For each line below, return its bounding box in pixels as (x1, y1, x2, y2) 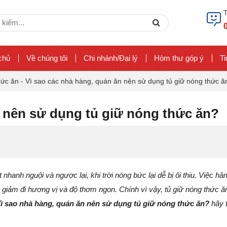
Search (160, 18, 186, 26)
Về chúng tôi (26, 54, 67, 62)
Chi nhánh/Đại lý (84, 54, 138, 62)
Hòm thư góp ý (154, 54, 204, 62)
